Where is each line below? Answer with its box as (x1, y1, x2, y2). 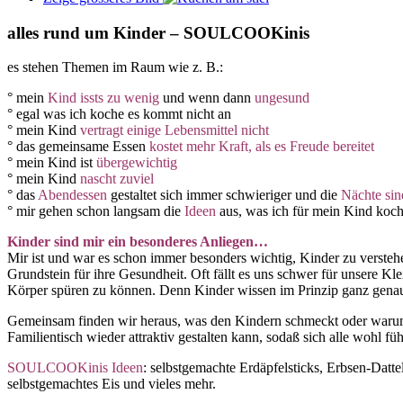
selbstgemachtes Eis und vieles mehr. (7, 376, 216, 392)
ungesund (255, 90, 309, 106)
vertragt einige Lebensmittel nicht (80, 122, 269, 139)
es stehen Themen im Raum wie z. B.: (7, 59, 223, 76)
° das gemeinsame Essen (7, 139, 149, 155)
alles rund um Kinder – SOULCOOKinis (7, 22, 309, 42)
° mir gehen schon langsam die (7, 203, 184, 219)
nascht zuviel (80, 171, 154, 187)
